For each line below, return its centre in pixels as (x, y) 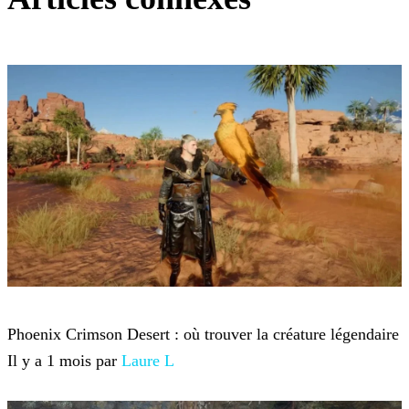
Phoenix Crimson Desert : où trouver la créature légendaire (203, 334)
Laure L (148, 360)
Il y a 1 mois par (64, 360)
